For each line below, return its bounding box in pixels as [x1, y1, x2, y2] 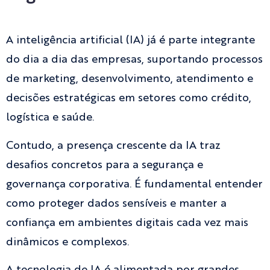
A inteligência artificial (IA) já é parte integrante [6, 35, 255, 46]
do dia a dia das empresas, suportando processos [6, 54, 263, 66]
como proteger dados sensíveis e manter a [6, 198, 227, 209]
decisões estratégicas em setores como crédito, [6, 93, 251, 104]
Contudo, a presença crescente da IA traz [6, 140, 221, 151]
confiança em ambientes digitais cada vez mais [6, 217, 248, 228]
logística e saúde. [6, 112, 94, 124]
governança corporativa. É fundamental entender [6, 178, 263, 190]
